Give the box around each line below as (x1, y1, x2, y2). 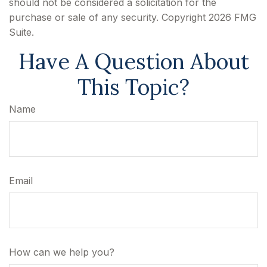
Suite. (9, 26, 34, 38)
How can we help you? (9, 246, 114, 258)
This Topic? (77, 73, 190, 101)
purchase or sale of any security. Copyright (9, 11, 209, 23)
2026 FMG (209, 11, 256, 23)
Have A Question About (18, 48, 249, 75)
